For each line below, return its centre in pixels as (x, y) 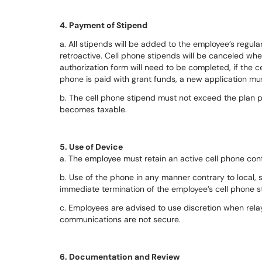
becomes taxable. (93, 109)
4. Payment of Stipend (104, 25)
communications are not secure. (120, 219)
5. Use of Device (91, 147)
